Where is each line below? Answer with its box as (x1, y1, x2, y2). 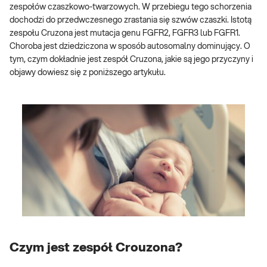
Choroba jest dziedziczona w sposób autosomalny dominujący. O (10, 42, 250, 51)
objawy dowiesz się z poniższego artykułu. (10, 69, 166, 77)
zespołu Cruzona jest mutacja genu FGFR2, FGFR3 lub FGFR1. (10, 29, 240, 38)
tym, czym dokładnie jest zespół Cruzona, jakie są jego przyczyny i (10, 55, 253, 64)
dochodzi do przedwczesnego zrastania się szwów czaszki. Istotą (10, 16, 252, 24)
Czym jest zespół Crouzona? (10, 241, 182, 254)
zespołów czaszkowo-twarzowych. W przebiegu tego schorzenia (10, 3, 252, 11)
